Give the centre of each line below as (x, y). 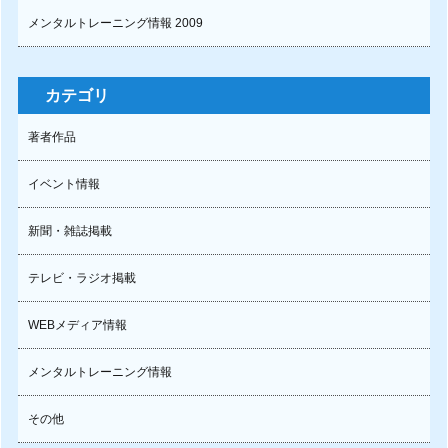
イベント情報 (63, 184)
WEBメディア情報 (77, 325)
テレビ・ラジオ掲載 (81, 278)
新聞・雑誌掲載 (69, 231)
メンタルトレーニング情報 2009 (115, 23)
